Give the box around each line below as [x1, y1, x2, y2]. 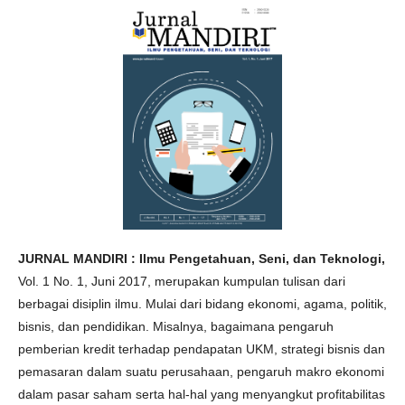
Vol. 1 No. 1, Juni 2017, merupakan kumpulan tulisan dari [18, 273, 345, 288]
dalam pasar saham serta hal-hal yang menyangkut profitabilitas [18, 386, 385, 401]
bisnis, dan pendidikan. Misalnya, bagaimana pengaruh [18, 318, 334, 334]
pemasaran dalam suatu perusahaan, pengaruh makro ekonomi [18, 363, 384, 379]
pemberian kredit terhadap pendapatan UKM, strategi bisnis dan [18, 341, 385, 356]
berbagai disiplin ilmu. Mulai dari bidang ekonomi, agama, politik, [18, 296, 387, 311]
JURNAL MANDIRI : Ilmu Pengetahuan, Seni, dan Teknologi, [18, 250, 385, 266]
